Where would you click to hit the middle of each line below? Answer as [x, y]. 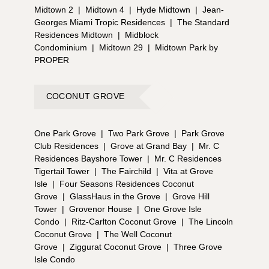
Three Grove [198, 247]
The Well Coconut [138, 234]
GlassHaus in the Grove [115, 197]
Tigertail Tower [62, 171]
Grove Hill [191, 197]
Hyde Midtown [163, 10]
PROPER [51, 60]
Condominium [60, 48]
